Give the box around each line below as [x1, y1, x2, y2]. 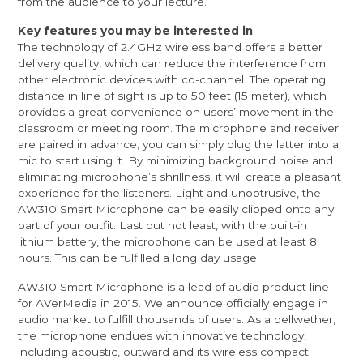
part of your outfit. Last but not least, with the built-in [18, 219, 308, 233]
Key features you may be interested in [18, 24, 254, 38]
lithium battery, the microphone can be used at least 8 [18, 235, 318, 249]
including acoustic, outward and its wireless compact [18, 344, 310, 358]
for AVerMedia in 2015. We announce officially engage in [18, 296, 329, 310]
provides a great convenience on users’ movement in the [18, 105, 335, 119]
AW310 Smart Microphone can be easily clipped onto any [18, 203, 335, 216]
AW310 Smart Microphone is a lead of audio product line [18, 280, 330, 293]
